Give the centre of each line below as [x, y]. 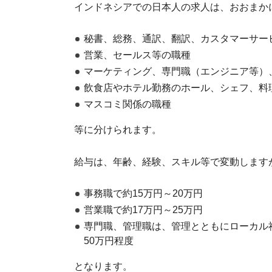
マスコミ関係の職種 [127, 104]
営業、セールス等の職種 [137, 55]
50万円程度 [109, 240]
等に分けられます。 [118, 129]
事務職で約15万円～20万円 [143, 193]
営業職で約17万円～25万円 [143, 209]
